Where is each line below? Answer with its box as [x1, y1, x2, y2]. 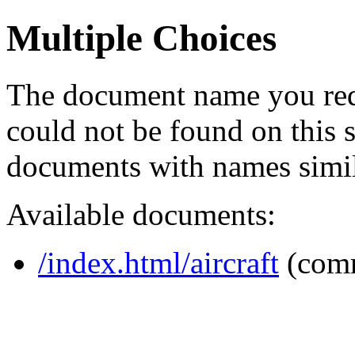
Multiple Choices [6, 17, 277, 59]
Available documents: [6, 197, 276, 231]
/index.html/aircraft [38, 245, 279, 280]
